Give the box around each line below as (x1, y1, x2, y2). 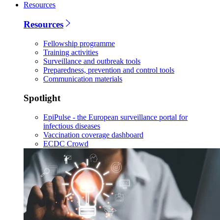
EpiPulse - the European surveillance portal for (43, 112, 188, 121)
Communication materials (43, 75, 122, 83)
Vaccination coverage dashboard (43, 130, 143, 139)
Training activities (43, 48, 98, 57)
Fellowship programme (43, 39, 115, 48)
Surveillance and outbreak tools (43, 57, 140, 66)
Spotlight (24, 92, 60, 103)
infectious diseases (43, 121, 100, 130)
